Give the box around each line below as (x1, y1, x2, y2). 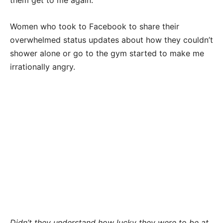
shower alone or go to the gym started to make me (10, 48, 204, 58)
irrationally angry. (10, 61, 75, 72)
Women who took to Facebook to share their (10, 21, 179, 31)
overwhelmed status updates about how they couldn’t (10, 34, 213, 45)
